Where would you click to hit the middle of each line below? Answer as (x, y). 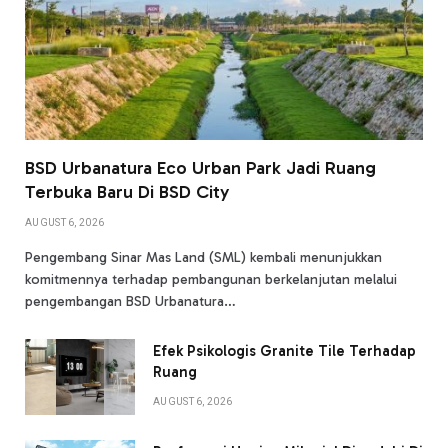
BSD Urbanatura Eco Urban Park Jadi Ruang (200, 167)
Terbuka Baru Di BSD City (127, 191)
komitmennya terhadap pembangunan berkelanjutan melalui (211, 279)
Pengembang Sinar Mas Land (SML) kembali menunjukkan (203, 257)
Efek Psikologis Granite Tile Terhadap (284, 350)
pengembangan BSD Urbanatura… (130, 301)
